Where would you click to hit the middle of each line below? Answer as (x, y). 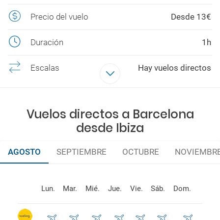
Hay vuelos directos (175, 68)
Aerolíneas (50, 93)
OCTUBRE (141, 152)
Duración (47, 42)
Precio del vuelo (59, 16)
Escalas (45, 68)
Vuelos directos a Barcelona (110, 114)
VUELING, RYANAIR (176, 93)
